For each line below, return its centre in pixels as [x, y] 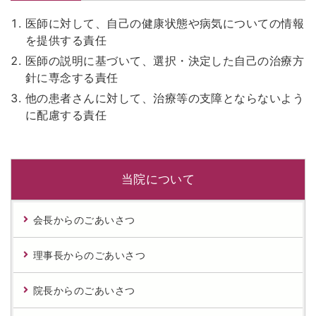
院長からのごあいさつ [84, 290]
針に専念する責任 [72, 78]
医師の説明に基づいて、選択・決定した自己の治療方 [165, 61]
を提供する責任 [66, 40]
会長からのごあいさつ [84, 220]
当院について [158, 179]
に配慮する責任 [66, 115]
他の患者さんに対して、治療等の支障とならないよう [165, 98]
